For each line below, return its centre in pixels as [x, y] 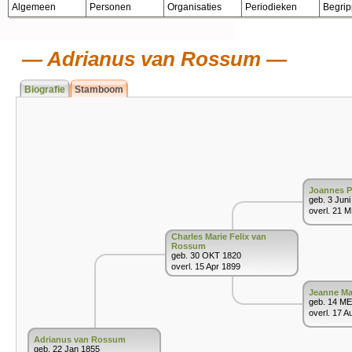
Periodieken [271, 7]
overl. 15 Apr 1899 [206, 267]
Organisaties [194, 7]
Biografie [45, 90]
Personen [110, 7]
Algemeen [34, 7]
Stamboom [99, 90]
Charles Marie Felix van [219, 236]
